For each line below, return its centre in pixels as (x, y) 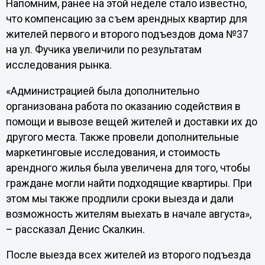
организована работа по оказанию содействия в (123, 106)
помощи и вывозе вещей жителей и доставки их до (131, 122)
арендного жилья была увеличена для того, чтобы (128, 168)
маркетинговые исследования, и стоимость (113, 152)
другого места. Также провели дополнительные (122, 137)
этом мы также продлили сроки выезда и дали (119, 198)
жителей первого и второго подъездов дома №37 (127, 35)
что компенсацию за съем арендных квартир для (126, 19)
